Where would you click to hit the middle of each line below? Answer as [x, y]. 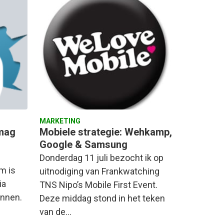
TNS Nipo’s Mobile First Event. [98, 184]
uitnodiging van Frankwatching [99, 171]
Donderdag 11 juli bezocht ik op [101, 157]
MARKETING [60, 121]
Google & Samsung [83, 144]
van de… [55, 211]
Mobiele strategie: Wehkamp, [106, 132]
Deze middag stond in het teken [102, 198]
